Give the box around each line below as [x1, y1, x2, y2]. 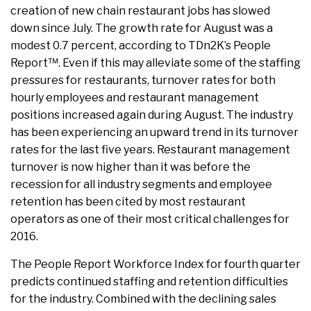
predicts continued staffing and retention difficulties [10, 275, 288, 289]
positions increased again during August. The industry [10, 108, 293, 122]
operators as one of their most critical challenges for [10, 212, 289, 226]
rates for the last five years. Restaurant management [10, 143, 290, 157]
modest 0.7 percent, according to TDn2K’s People [10, 39, 271, 53]
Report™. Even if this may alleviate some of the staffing [10, 56, 301, 70]
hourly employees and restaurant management [10, 91, 259, 105]
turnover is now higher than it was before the [10, 160, 251, 174]
